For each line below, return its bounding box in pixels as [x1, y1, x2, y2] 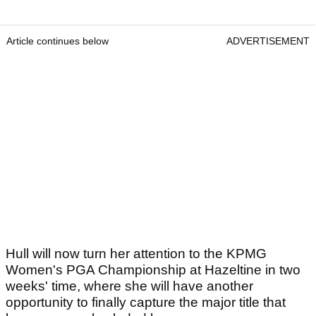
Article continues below [6, 35, 109, 47]
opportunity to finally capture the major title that [6, 295, 286, 310]
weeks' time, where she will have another [6, 279, 253, 294]
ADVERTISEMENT [226, 35, 310, 47]
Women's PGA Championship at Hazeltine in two [6, 262, 300, 278]
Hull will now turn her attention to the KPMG [6, 246, 267, 262]
